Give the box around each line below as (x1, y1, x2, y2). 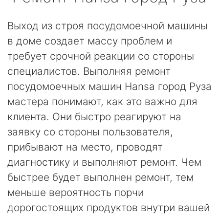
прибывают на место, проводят (7, 141, 163, 153)
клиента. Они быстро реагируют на (7, 110, 181, 123)
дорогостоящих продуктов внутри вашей (7, 201, 210, 214)
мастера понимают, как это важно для (7, 95, 197, 108)
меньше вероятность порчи (7, 186, 144, 198)
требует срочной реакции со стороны (7, 50, 194, 62)
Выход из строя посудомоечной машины (7, 20, 208, 32)
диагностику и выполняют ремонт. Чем (7, 156, 201, 168)
